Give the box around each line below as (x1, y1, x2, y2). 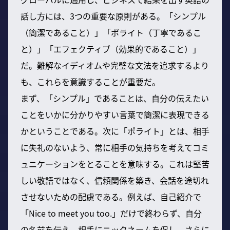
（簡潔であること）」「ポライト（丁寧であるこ (21, 26, 201, 39)
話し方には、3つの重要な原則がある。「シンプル (21, 9, 206, 22)
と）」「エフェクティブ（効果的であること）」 (21, 42, 201, 55)
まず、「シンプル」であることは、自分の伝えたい (21, 91, 209, 104)
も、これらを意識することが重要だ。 (21, 75, 160, 88)
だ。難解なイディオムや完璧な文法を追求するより (21, 59, 209, 71)
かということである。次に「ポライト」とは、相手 (21, 124, 209, 137)
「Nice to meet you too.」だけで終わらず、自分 (21, 206, 202, 219)
